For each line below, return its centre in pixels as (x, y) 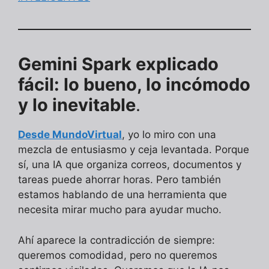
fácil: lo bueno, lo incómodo (134, 85)
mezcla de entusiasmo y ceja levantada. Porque (134, 150)
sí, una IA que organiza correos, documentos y (130, 165)
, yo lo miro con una (169, 135)
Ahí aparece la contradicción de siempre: (116, 240)
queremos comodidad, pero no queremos (118, 255)
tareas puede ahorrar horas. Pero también (119, 180)
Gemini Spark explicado (118, 64)
